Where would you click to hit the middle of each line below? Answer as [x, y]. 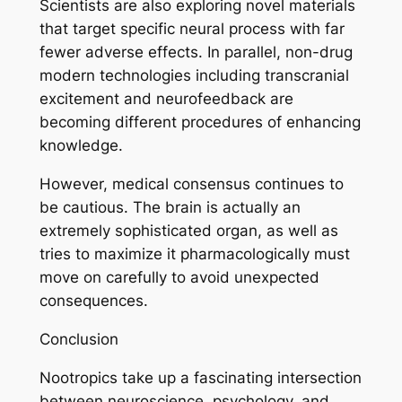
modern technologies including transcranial [194, 76]
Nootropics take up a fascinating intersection [200, 377]
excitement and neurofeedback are [166, 99]
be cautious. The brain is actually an [170, 207]
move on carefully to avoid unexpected [179, 277]
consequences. [93, 301]
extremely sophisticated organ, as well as [188, 231]
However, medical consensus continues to [191, 184]
